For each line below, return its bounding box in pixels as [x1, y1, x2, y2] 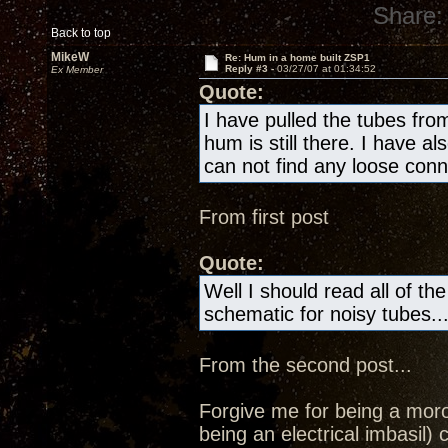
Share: [373, 2, 444, 29]
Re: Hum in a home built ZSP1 [224, 52, 370, 63]
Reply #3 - [224, 63, 277, 74]
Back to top [51, 26, 111, 40]
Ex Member [51, 64, 103, 75]
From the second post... [199, 354, 412, 376]
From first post [199, 206, 329, 228]
